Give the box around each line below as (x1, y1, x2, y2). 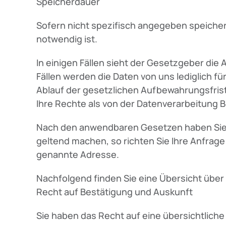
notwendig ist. (36, 32, 97, 45)
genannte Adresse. (36, 148, 119, 160)
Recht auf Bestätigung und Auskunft (36, 185, 193, 198)
